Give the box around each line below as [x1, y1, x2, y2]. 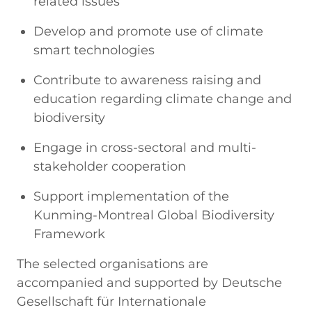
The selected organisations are [17, 256, 208, 272]
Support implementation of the [33, 188, 229, 204]
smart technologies [33, 42, 155, 58]
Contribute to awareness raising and [33, 72, 261, 88]
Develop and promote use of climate [33, 23, 263, 39]
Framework [33, 226, 105, 242]
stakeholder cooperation [33, 158, 186, 174]
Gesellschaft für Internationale [17, 293, 206, 309]
